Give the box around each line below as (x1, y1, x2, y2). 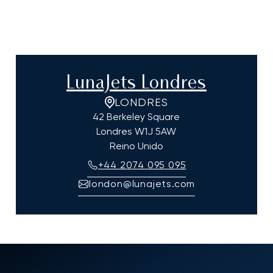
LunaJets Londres (66, 75, 207, 93)
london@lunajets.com (88, 178, 196, 190)
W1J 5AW (135, 126, 177, 138)
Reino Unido (109, 140, 163, 152)
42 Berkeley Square (93, 111, 180, 123)
